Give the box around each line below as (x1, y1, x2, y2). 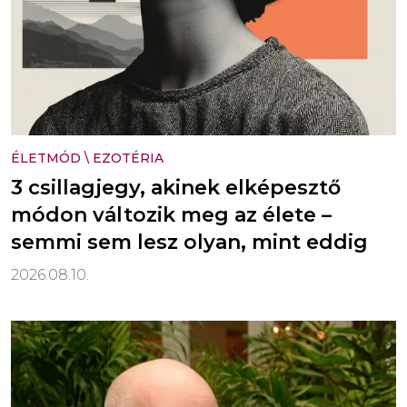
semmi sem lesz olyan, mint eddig (11, 229, 368, 254)
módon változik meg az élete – (11, 202, 332, 227)
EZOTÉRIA (93, 149, 164, 166)
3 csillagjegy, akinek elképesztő (11, 174, 341, 200)
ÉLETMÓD (11, 149, 81, 166)
